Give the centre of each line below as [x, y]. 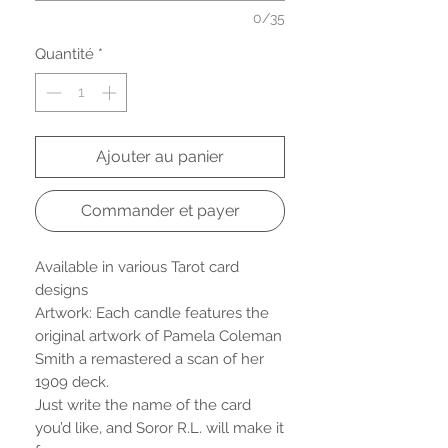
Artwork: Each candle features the [152, 312]
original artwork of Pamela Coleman [158, 335]
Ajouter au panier [160, 156]
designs [61, 289]
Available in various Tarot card [137, 266]
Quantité [64, 54]
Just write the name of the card [143, 404]
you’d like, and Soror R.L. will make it [159, 427]
